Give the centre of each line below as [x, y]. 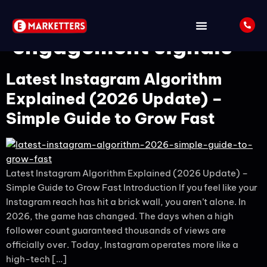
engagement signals [122, 46]
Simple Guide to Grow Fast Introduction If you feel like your [132, 187]
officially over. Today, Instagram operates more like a [122, 245]
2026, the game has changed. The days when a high [120, 216]
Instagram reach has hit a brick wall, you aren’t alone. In [126, 202]
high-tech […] [36, 259]
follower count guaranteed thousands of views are [116, 230]
